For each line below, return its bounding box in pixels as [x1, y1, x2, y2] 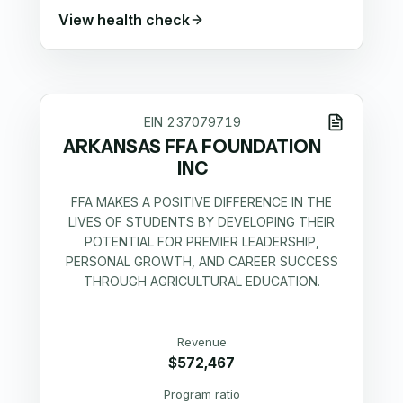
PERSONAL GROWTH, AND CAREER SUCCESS [65, 253, 338, 269]
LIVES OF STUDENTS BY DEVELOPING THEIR [68, 213, 335, 229]
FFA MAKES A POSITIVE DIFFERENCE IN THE [71, 193, 332, 210]
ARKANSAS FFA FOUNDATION [63, 136, 322, 158]
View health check [58, 10, 190, 29]
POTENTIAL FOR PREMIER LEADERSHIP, [84, 233, 319, 249]
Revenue [176, 335, 227, 350]
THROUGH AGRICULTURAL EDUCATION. [83, 273, 320, 289]
